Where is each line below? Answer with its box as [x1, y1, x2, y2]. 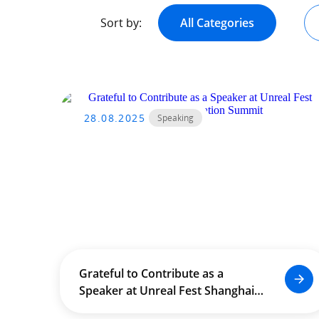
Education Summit [78, 300, 178, 315]
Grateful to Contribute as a [78, 266, 224, 281]
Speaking [157, 112, 194, 124]
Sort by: [100, 15, 142, 31]
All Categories [180, 15, 254, 31]
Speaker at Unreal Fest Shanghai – [78, 283, 263, 298]
